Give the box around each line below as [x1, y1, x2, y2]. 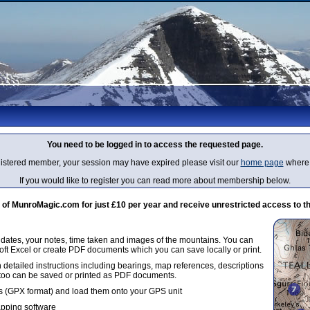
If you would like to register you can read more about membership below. [19, 176, 291, 185]
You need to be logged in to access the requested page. [47, 140, 263, 149]
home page [240, 158, 284, 167]
